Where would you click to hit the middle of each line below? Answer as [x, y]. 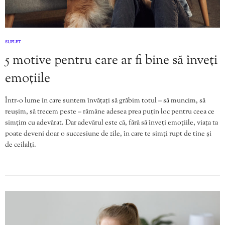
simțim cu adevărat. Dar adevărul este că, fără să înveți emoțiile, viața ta [111, 123]
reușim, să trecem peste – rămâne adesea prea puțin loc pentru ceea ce [110, 112]
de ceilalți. [21, 145]
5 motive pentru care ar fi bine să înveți [111, 61]
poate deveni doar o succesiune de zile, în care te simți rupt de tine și [108, 134]
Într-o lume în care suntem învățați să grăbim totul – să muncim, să [105, 101]
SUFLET [13, 42]
